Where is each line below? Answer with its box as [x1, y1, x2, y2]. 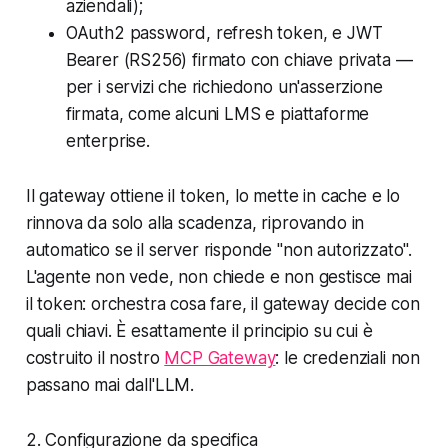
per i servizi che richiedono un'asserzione [65, 77, 383, 98]
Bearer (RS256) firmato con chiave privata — [65, 50, 413, 71]
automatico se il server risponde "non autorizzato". [25, 240, 413, 261]
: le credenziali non [275, 348, 421, 369]
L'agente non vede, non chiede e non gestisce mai [25, 267, 412, 288]
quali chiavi [25, 321, 108, 342]
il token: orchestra [25, 294, 171, 315]
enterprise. [65, 131, 150, 152]
